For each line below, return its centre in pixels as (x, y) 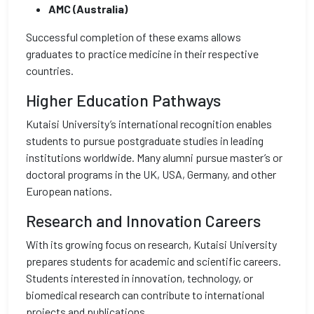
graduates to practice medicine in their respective (142, 54)
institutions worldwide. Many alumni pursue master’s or (154, 157)
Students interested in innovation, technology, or (139, 278)
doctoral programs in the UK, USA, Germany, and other (151, 174)
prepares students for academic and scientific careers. (153, 261)
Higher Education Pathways (123, 100)
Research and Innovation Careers (143, 221)
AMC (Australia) (88, 9)
